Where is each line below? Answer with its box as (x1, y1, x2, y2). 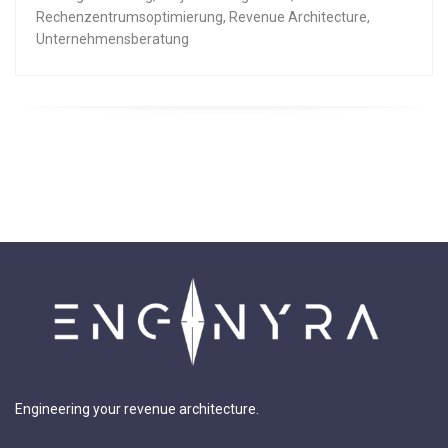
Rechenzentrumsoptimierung (36, 9, 223, 25)
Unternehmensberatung (36, 31, 189, 47)
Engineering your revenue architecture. (15, 401, 259, 418)
